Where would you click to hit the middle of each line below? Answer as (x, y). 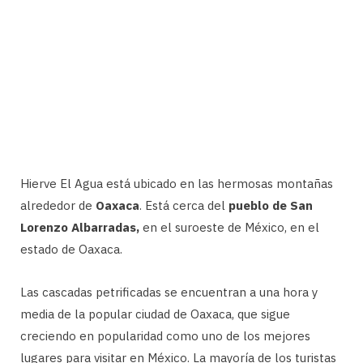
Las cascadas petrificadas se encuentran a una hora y (169, 293)
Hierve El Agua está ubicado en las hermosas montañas (177, 184)
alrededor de (58, 206)
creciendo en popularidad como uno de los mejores (165, 336)
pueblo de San (271, 206)
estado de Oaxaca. (71, 250)
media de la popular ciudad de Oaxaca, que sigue (155, 314)
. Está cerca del (184, 206)
